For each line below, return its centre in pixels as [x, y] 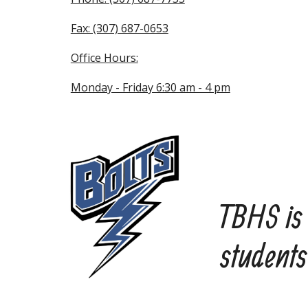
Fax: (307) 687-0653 [119, 28]
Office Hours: [104, 58]
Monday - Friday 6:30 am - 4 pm [150, 87]
